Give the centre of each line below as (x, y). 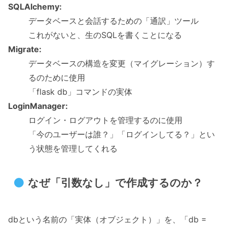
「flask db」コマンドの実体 (80, 91)
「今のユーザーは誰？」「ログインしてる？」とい (122, 134)
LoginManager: (38, 106)
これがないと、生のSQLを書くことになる (105, 35)
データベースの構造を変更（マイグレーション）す (122, 63)
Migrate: (25, 49)
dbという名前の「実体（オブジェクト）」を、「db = (107, 220)
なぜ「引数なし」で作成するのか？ (115, 183)
